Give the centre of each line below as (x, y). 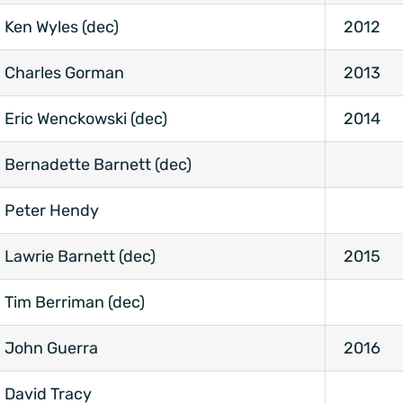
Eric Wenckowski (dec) (86, 119)
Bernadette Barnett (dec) (98, 165)
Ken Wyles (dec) (62, 27)
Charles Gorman (64, 73)
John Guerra (51, 349)
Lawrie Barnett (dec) (80, 257)
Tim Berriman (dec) (75, 303)
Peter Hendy (52, 211)
